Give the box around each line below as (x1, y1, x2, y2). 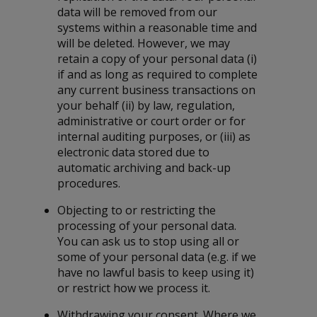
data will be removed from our (57, 4, 218, 21)
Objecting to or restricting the (57, 202, 217, 219)
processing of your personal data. (57, 218, 237, 234)
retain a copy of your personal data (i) (57, 51, 258, 67)
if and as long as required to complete (57, 67, 258, 83)
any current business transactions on (57, 82, 256, 98)
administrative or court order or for (57, 113, 246, 129)
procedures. (57, 175, 121, 192)
